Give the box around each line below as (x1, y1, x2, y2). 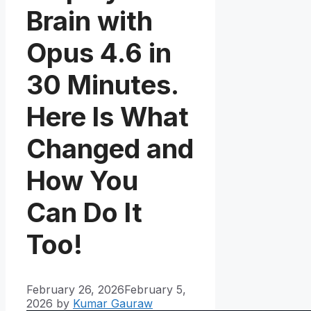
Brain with (26, 4, 153, 37)
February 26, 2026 (26, 282, 124, 296)
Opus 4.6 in (26, 36, 171, 69)
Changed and (26, 132, 194, 165)
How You (26, 164, 138, 196)
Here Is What (26, 100, 189, 133)
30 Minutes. (26, 68, 178, 101)
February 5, (124, 282, 186, 296)
